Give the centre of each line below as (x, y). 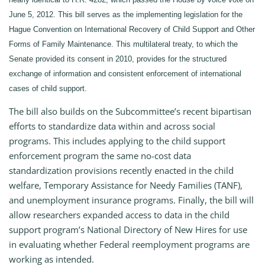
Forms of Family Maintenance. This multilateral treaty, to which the (123, 44)
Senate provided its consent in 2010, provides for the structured (118, 59)
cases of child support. (48, 89)
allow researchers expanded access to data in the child (119, 215)
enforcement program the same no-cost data (100, 156)
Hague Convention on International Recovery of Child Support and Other (132, 30)
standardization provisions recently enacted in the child (121, 171)
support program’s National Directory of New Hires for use (128, 230)
